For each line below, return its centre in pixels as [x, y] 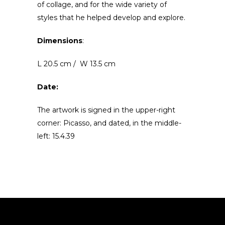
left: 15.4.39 [56, 136]
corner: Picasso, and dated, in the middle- [109, 123]
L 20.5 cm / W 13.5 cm [76, 64]
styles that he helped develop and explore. [111, 18]
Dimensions [60, 41]
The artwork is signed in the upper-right [106, 110]
